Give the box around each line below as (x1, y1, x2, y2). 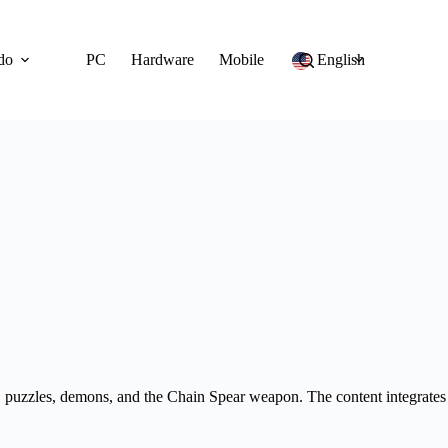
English (316, 51, 365, 68)
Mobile (218, 51, 264, 68)
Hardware (130, 51, 194, 68)
